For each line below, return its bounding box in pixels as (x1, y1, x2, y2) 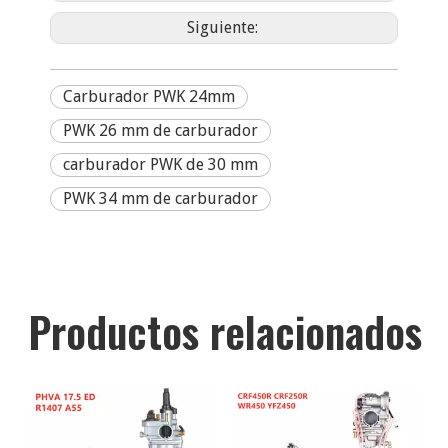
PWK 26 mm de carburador (63, 121, 258, 140)
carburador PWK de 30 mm (63, 155, 258, 174)
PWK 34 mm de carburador (63, 189, 258, 208)
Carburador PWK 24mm (63, 87, 235, 106)
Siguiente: (186, 18, 262, 37)
